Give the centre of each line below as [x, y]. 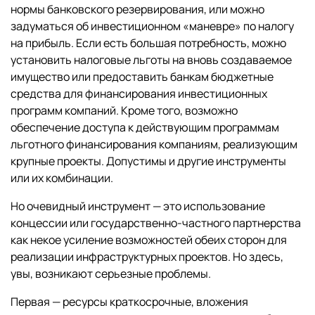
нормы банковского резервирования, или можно [137, 9]
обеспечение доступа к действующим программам [145, 128]
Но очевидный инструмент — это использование [138, 206]
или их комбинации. [62, 178]
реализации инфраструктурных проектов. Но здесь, [147, 257]
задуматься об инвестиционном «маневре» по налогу [152, 26]
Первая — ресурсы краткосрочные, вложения [129, 302]
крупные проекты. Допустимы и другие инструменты [148, 161]
